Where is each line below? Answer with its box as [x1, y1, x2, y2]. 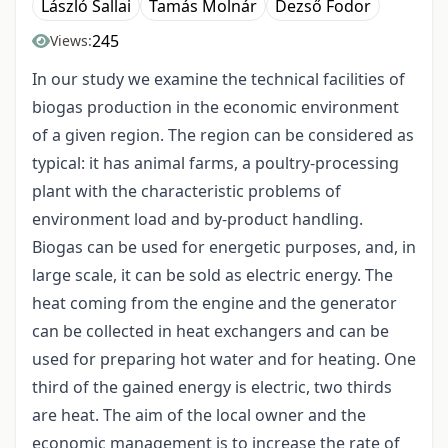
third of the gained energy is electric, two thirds [32, 376, 392, 399]
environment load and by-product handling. [32, 208, 363, 231]
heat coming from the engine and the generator [32, 292, 397, 315]
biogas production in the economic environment [32, 96, 399, 119]
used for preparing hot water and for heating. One [32, 348, 416, 371]
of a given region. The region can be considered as [32, 124, 414, 147]
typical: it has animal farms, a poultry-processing [32, 152, 399, 175]
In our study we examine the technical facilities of [32, 68, 405, 91]
